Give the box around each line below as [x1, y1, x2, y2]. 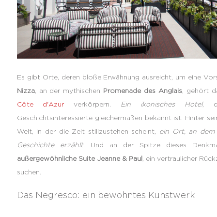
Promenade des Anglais [103, 86, 183, 94]
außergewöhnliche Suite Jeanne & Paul [16, 154, 142, 162]
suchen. [16, 168, 41, 175]
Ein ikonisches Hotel [121, 100, 202, 108]
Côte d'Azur [16, 100, 64, 108]
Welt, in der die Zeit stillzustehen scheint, [16, 127, 160, 135]
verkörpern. [64, 100, 121, 108]
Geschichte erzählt [16, 140, 83, 148]
